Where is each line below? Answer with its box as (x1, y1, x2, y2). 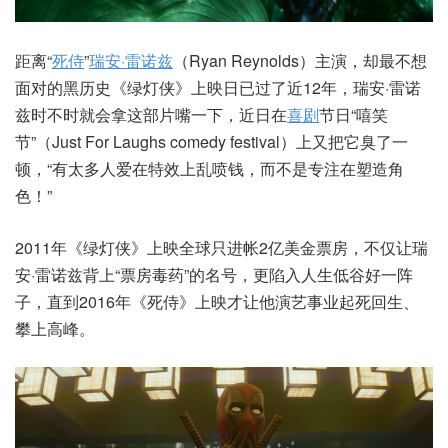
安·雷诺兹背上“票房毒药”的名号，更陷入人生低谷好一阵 (15, 263, 413, 287)
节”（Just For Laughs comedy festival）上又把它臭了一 (15, 130, 408, 154)
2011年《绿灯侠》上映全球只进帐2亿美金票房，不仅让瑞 (15, 236, 428, 260)
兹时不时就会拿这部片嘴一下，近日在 (15, 103, 287, 127)
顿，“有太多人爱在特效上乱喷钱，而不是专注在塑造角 (15, 157, 404, 181)
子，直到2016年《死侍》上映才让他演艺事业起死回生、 (15, 290, 419, 314)
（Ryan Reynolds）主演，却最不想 (173, 49, 427, 73)
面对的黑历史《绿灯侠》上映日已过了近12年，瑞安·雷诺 (15, 76, 421, 100)
